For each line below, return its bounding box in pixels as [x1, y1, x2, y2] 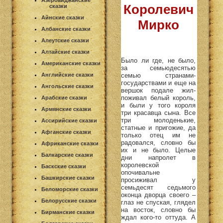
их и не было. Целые [121, 146, 196, 154]
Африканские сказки [41, 140, 99, 146]
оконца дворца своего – [121, 191, 196, 199]
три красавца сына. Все [121, 109, 196, 116]
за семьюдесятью [121, 64, 196, 72]
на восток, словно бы [121, 206, 196, 214]
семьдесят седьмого [121, 183, 196, 191]
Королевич [123, 2, 194, 17]
